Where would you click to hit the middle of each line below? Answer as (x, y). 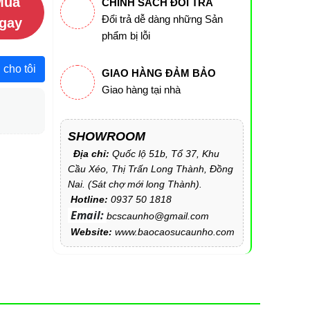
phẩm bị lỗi (126, 36)
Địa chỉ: (90, 154)
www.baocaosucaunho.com (173, 232)
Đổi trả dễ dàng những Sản (162, 19)
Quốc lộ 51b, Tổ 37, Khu (165, 154)
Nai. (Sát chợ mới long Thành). (135, 184)
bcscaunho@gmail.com (157, 216)
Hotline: (89, 199)
